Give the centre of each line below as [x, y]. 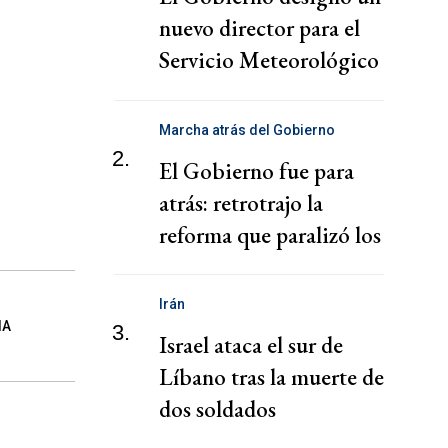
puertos [194, 266]
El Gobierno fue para [256, 170]
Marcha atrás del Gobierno [247, 129]
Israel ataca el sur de [251, 345]
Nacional [201, 92]
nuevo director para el [259, 28]
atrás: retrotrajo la [241, 202]
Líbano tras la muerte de [271, 377]
